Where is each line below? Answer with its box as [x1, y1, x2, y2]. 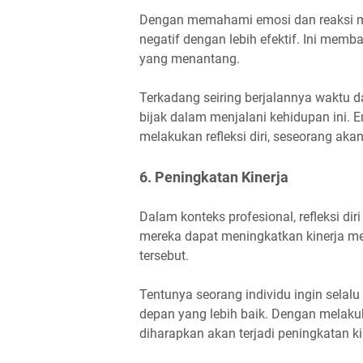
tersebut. [139, 247, 189, 263]
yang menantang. [139, 50, 240, 66]
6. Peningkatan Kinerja [139, 168, 292, 186]
